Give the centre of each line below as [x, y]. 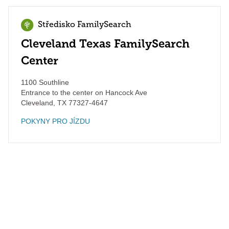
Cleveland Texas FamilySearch [105, 44]
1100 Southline [45, 82]
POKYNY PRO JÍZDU [55, 121]
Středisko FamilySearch [85, 25]
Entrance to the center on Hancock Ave [84, 93]
